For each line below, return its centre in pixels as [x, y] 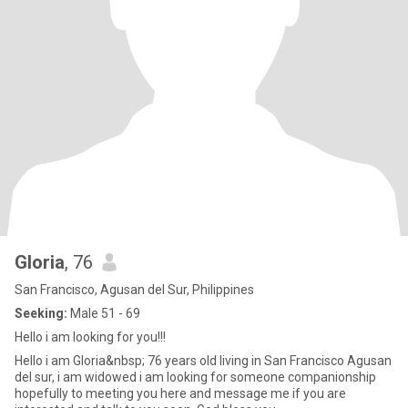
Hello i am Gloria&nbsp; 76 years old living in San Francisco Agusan [203, 361]
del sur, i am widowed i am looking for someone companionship [195, 377]
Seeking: [41, 313]
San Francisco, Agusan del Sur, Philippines [134, 290]
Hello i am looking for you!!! [90, 337]
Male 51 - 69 [104, 313]
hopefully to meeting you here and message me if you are [180, 393]
